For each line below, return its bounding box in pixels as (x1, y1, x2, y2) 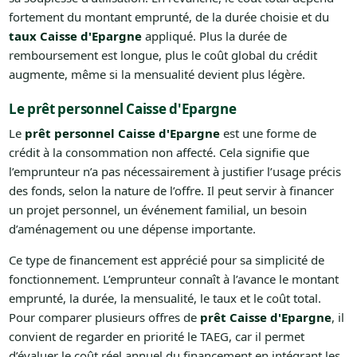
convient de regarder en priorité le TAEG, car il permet (8, 328, 304, 344)
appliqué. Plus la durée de (141, 27, 287, 44)
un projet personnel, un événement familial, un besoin (8, 201, 307, 218)
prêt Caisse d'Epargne (199, 308, 331, 325)
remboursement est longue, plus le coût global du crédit (8, 46, 317, 63)
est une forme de (219, 124, 316, 141)
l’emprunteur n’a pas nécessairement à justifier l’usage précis (8, 163, 341, 179)
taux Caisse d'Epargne (8, 27, 142, 44)
